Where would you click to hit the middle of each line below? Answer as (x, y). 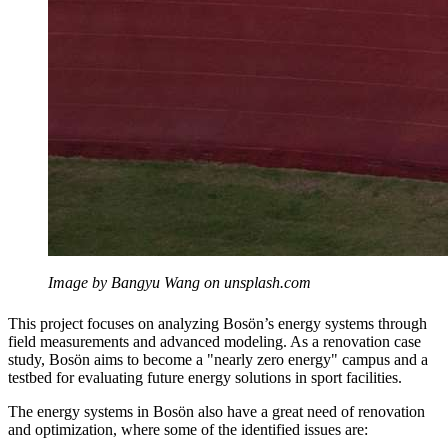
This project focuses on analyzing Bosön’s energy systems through (217, 323)
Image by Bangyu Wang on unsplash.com (179, 282)
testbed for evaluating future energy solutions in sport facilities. (205, 377)
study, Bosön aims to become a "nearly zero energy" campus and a (218, 359)
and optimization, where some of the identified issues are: (188, 429)
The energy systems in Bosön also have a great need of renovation (216, 411)
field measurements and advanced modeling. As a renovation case (214, 341)
